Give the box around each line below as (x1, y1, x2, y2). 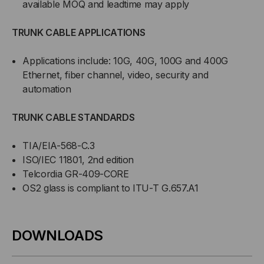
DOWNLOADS (12, 227, 104, 245)
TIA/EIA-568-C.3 (22, 140, 95, 152)
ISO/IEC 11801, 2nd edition (22, 154, 134, 166)
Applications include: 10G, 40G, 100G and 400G (22, 55, 228, 67)
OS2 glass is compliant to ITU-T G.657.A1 (22, 182, 199, 194)
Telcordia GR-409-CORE (22, 168, 129, 180)
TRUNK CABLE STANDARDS (12, 111, 135, 124)
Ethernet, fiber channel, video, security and (22, 69, 209, 81)
